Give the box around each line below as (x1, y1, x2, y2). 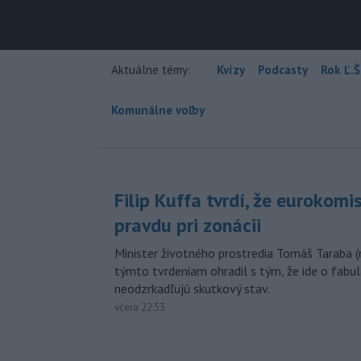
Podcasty (258, 61, 308, 77)
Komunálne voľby (111, 102, 205, 118)
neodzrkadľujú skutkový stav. (114, 280, 270, 297)
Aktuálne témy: (111, 61, 191, 77)
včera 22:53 (114, 300, 165, 314)
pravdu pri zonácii (114, 212, 261, 238)
